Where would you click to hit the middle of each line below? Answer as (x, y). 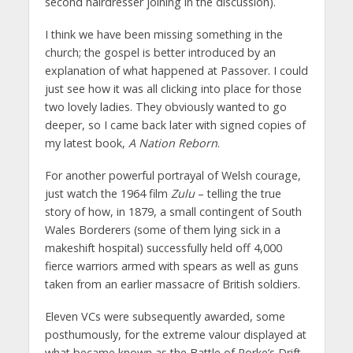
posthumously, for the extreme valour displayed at (175, 334)
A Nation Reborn (173, 143)
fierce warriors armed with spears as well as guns (171, 266)
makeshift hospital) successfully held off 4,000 (163, 247)
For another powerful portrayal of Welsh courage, (173, 175)
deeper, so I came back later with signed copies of (175, 124)
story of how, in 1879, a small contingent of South (173, 211)
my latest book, (86, 143)
